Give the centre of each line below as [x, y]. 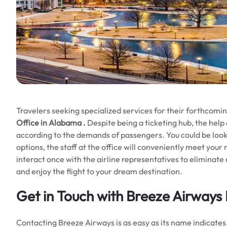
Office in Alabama [49, 123]
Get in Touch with [71, 196]
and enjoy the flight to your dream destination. [99, 171]
